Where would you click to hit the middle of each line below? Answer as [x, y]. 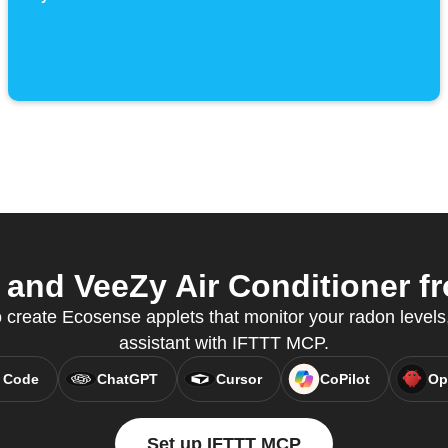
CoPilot [344, 379]
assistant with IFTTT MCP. [224, 343]
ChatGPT [127, 379]
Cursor [238, 379]
